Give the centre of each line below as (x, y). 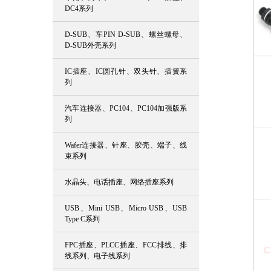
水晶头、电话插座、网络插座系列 (119, 182)
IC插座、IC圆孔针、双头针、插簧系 (126, 71)
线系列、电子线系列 (97, 256)
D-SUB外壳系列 (90, 45)
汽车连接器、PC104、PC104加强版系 (126, 108)
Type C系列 (82, 219)
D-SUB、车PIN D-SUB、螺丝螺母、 (126, 34)
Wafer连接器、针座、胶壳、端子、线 (126, 145)
